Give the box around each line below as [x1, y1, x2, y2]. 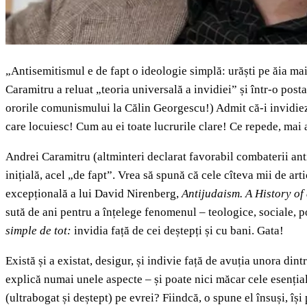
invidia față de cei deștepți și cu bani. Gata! [74, 224, 284, 238]
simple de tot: [5, 224, 74, 238]
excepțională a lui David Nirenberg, [5, 187, 182, 201]
